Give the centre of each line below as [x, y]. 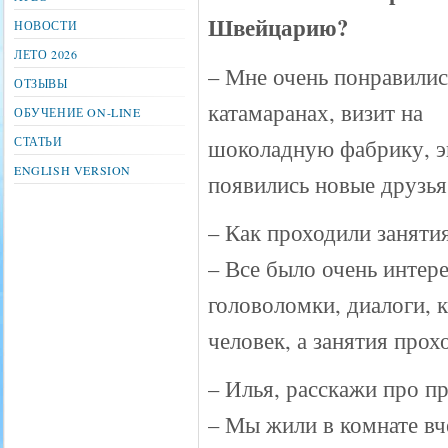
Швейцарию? [278, 27]
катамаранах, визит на [315, 112]
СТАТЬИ [38, 141]
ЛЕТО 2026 [46, 54]
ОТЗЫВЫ [41, 83]
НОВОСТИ [46, 25]
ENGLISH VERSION [72, 170]
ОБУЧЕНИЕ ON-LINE [77, 112]
